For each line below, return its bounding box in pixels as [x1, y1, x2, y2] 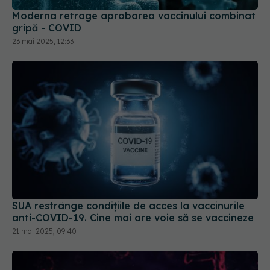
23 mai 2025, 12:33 [12, 37, 74, 46]
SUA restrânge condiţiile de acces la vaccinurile [12, 199, 245, 212]
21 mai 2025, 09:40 [12, 226, 77, 236]
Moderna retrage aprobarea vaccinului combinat [12, 10, 256, 22]
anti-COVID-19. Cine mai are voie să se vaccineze [12, 211, 254, 224]
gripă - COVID [12, 22, 81, 34]
